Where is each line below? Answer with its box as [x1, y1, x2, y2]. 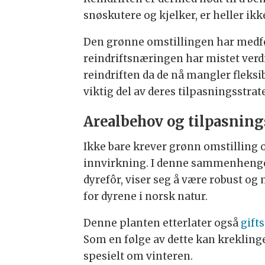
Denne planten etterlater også [83, 216, 241, 230]
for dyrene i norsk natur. [83, 190, 208, 203]
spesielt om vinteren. [83, 250, 193, 263]
